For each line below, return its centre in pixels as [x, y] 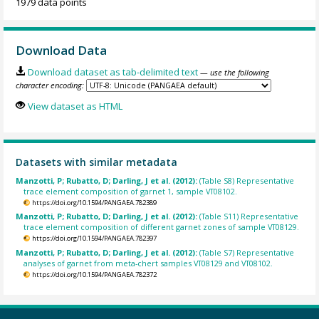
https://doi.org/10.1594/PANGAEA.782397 [94, 239]
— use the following [234, 72]
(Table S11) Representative [249, 216]
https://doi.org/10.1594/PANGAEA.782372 [94, 274]
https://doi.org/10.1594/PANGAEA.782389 [94, 202]
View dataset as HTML [75, 106]
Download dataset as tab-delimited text [113, 72]
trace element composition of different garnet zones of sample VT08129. [162, 227]
